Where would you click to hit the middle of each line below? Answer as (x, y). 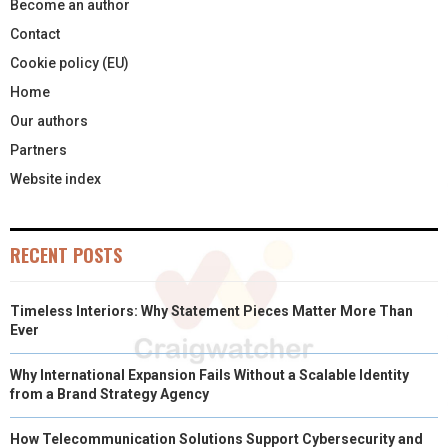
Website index (55, 178)
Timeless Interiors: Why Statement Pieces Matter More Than (211, 310)
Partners (38, 149)
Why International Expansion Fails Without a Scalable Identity (209, 374)
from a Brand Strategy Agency (109, 393)
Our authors (49, 120)
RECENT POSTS (66, 254)
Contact (35, 33)
